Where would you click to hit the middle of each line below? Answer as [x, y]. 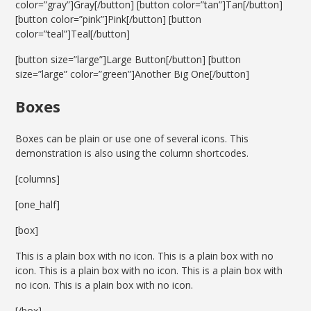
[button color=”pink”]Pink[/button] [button [109, 19]
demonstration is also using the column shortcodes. [132, 153]
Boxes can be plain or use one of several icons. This [132, 139]
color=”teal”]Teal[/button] [73, 34]
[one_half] [38, 205]
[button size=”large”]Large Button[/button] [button [128, 60]
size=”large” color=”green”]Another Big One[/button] [133, 74]
